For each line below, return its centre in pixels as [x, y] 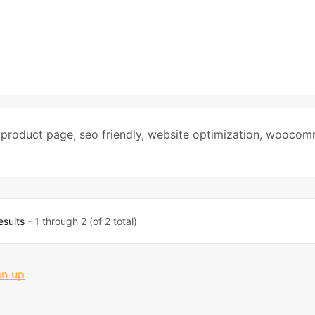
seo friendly [110, 134]
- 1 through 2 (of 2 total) [81, 221]
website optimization [204, 134]
